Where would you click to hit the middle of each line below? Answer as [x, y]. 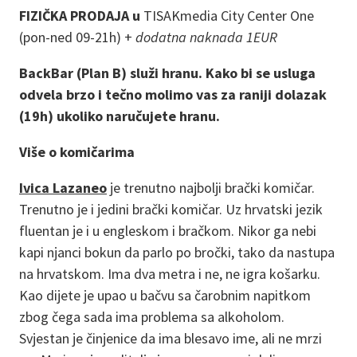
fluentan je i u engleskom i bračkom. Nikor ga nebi [168, 230]
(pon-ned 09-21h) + [77, 37]
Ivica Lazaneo [63, 187]
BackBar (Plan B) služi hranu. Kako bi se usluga [167, 73]
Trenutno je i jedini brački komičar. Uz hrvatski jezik [171, 209]
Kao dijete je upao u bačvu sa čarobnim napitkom [165, 295]
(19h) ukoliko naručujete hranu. [120, 116]
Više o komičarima [77, 151]
